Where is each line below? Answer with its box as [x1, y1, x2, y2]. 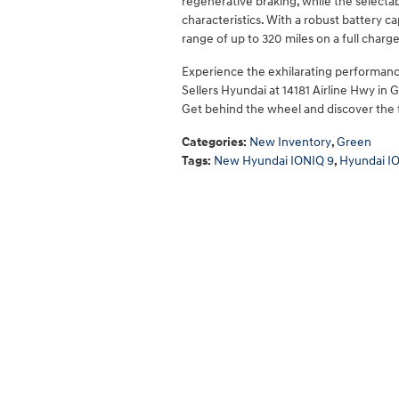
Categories [182, 134, 243, 150]
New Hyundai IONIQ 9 [214, 153, 334, 168]
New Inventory [249, 134, 331, 150]
